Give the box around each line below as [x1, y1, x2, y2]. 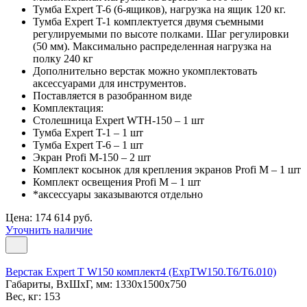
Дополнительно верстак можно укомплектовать [33, 64, 257, 77]
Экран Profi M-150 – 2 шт [33, 151, 151, 163]
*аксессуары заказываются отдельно [33, 188, 203, 200]
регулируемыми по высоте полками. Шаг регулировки [33, 27, 289, 40]
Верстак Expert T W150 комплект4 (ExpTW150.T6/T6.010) [5, 265, 276, 278]
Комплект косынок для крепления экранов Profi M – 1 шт [33, 163, 301, 175]
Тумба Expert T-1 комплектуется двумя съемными [33, 15, 264, 27]
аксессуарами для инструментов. [33, 77, 186, 89]
